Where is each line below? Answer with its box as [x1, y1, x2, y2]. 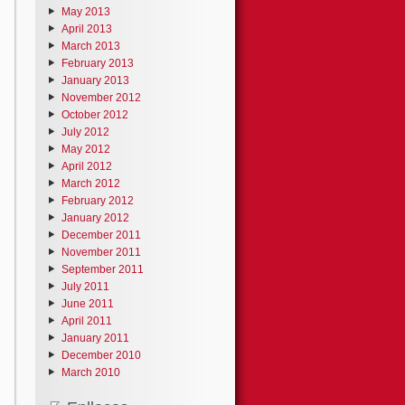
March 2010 [61, 365, 120, 379]
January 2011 [61, 331, 129, 344]
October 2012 [61, 108, 128, 121]
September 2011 [61, 262, 144, 276]
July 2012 [61, 125, 109, 138]
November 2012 [61, 90, 141, 104]
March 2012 [61, 176, 120, 190]
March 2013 [61, 39, 120, 52]
